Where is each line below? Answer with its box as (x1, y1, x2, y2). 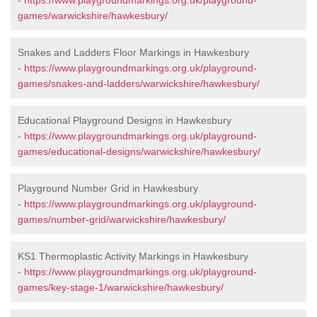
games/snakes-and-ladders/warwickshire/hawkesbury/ (18, 78, 260, 89)
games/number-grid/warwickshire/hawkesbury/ (18, 214, 226, 225)
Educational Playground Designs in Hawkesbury (18, 115, 231, 126)
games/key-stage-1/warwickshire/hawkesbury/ (18, 282, 224, 293)
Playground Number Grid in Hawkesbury (18, 183, 198, 194)
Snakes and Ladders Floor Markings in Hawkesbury (18, 47, 249, 58)
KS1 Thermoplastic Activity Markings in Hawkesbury (18, 250, 248, 262)
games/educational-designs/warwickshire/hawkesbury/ (18, 146, 260, 157)
